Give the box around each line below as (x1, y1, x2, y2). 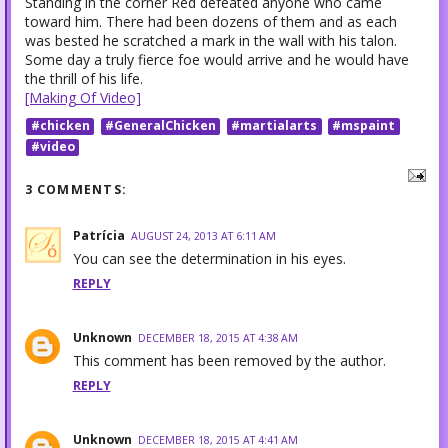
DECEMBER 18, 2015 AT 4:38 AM (137, 330, 298, 345)
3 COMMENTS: (24, 180, 127, 198)
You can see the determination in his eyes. (72, 248, 346, 268)
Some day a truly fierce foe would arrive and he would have (24, 50, 409, 70)
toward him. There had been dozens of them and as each (24, 12, 397, 32)
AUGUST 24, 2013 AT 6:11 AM (130, 228, 276, 243)
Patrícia (72, 226, 125, 244)
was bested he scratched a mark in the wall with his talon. (24, 31, 397, 51)
